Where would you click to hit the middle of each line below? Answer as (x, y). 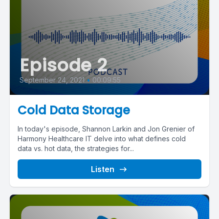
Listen (103, 169)
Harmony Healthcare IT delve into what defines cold (102, 138)
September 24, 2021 (52, 80)
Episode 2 (64, 65)
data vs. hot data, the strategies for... (76, 148)
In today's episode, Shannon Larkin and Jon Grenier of (106, 129)
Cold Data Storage (74, 110)
